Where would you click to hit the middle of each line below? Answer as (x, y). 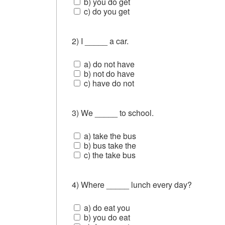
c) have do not (108, 83)
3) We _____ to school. (114, 113)
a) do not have (108, 64)
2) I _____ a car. (101, 41)
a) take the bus (109, 136)
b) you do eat (106, 217)
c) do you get (106, 11)
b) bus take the (109, 145)
